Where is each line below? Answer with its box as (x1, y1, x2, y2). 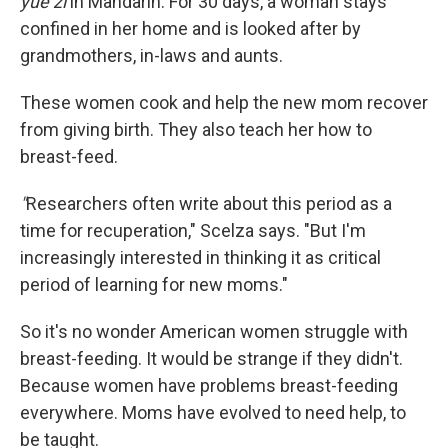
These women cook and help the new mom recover (20, 92, 428, 114)
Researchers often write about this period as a (26, 193, 392, 215)
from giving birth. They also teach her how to (20, 119, 372, 141)
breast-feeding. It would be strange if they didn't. (20, 348, 403, 370)
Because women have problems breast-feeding (20, 375, 398, 397)
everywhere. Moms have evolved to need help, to (20, 402, 406, 424)
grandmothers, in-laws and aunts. (20, 45, 283, 67)
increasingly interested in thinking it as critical (20, 247, 381, 269)
